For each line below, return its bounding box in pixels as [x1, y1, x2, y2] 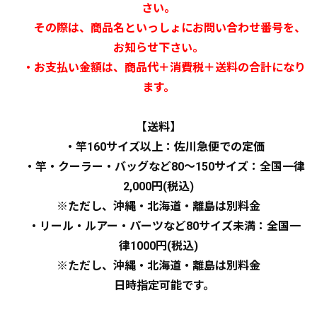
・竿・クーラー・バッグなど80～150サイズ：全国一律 [12, 159, 305, 173]
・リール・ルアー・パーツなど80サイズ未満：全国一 [16, 219, 301, 233]
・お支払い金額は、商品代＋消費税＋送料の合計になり [11, 60, 306, 74]
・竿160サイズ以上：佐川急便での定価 [52, 139, 265, 154]
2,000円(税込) [123, 179, 194, 193]
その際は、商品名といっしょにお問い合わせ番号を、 [11, 21, 306, 35]
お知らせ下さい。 [113, 40, 204, 54]
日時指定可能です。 [103, 278, 214, 292]
